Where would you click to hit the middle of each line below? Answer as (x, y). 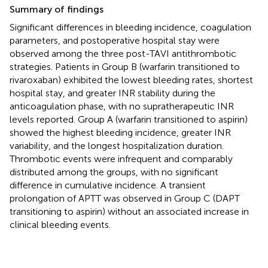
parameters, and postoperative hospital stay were (115, 41)
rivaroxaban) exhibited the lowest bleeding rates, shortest (131, 80)
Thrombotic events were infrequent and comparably (121, 159)
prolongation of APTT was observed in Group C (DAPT (125, 199)
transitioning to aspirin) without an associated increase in (129, 212)
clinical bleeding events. (60, 225)
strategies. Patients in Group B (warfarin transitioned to (125, 67)
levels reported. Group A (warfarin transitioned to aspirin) (129, 120)
